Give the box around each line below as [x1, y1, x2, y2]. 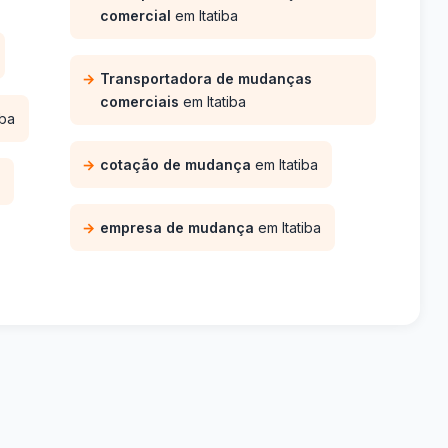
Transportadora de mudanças [100, 69, 312, 87]
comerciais [100, 92, 179, 110]
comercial [100, 6, 171, 24]
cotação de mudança [100, 155, 251, 173]
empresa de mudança [100, 218, 254, 236]
